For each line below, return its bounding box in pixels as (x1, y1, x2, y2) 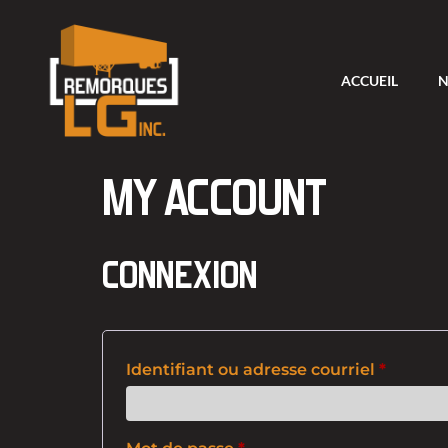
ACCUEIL (340, 71, 398, 89)
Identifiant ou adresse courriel (126, 360, 379, 380)
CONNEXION (102, 253, 257, 299)
